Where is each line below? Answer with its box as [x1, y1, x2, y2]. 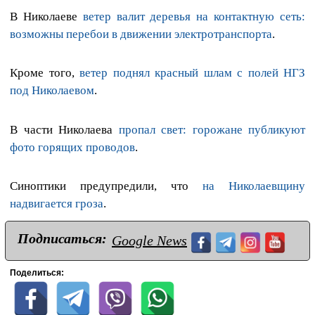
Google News [112, 232, 187, 248]
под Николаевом [10, 84, 94, 98]
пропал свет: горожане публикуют [118, 122, 305, 136]
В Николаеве [10, 10, 83, 24]
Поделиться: [10, 267, 64, 278]
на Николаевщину [202, 179, 305, 193]
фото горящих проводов [10, 140, 135, 154]
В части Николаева [10, 122, 119, 136]
